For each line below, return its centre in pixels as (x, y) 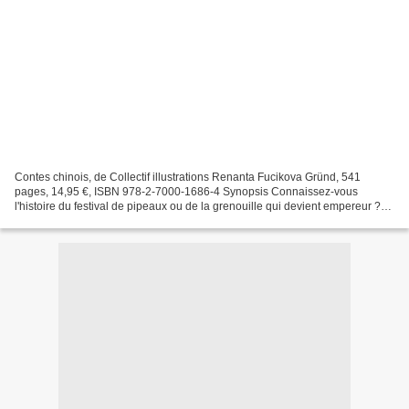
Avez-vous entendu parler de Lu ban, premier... (131, 220)
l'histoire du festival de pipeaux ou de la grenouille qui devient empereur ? (198, 206)
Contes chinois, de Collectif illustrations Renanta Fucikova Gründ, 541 (188, 177)
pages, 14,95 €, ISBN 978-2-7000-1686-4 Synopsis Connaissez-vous (186, 191)
